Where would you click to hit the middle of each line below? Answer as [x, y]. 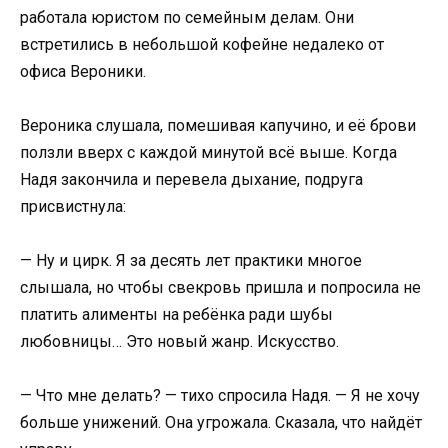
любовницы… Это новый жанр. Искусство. [179, 342]
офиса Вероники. [83, 71]
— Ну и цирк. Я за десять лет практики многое [191, 261]
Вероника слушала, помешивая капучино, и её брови [218, 125]
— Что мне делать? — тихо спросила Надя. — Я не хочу [220, 396]
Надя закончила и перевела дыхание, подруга [191, 179]
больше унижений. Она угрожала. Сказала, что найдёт [221, 423]
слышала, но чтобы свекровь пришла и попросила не [220, 288]
